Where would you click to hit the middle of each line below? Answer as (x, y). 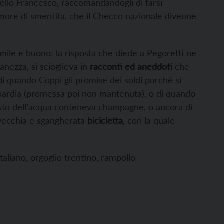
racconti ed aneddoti (131, 67)
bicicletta (105, 121)
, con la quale (149, 121)
